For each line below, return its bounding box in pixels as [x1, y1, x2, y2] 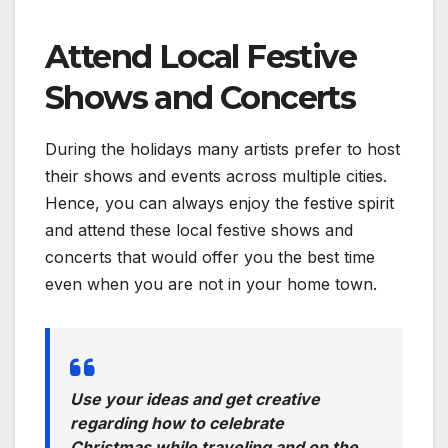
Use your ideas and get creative [70, 388, 320, 409]
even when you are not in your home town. [45, 273, 377, 294]
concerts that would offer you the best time [45, 246, 375, 267]
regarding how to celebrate [70, 412, 284, 433]
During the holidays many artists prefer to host [45, 138, 400, 159]
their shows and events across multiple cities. [45, 165, 387, 186]
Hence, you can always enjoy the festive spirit [45, 192, 394, 213]
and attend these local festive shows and [45, 219, 353, 240]
